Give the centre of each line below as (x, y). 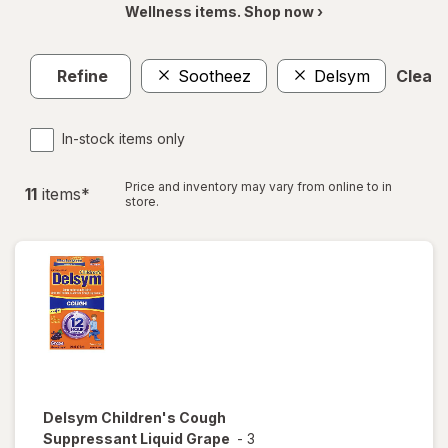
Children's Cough (163, 417)
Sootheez (214, 76)
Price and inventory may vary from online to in (258, 186)
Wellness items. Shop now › (224, 11)
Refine (82, 76)
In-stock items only (123, 138)
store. (142, 201)
